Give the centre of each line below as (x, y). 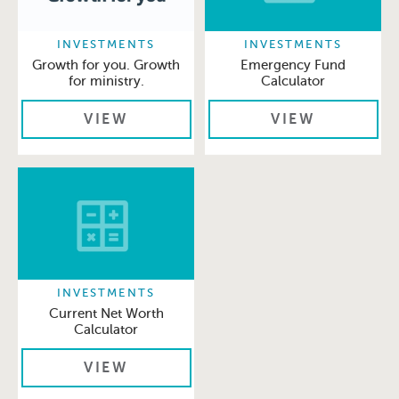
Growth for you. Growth (106, 65)
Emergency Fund (293, 65)
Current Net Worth (106, 314)
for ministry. (106, 81)
